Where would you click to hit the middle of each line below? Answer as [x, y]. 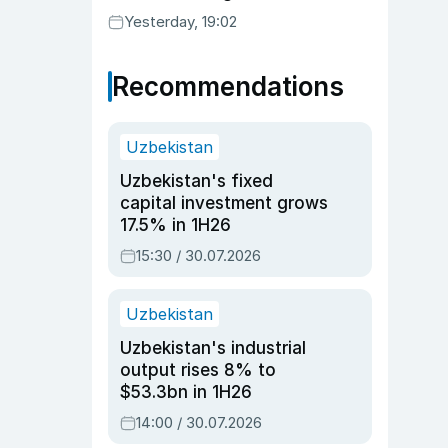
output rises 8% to [198, 370]
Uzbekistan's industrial [213, 348]
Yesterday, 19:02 [180, 21]
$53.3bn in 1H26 [186, 392]
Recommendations [228, 86]
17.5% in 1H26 [175, 225]
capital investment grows [224, 203]
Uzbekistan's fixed [196, 181]
